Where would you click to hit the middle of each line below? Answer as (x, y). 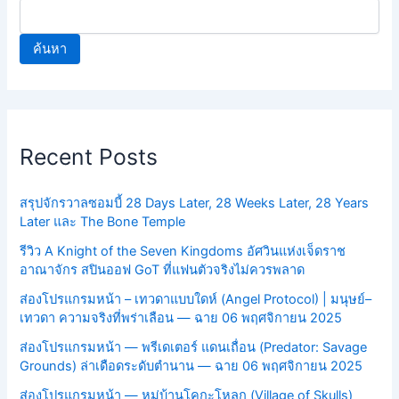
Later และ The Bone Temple (103, 222)
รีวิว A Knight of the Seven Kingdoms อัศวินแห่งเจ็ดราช (183, 252)
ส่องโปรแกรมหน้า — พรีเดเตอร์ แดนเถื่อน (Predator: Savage (194, 348)
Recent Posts (89, 157)
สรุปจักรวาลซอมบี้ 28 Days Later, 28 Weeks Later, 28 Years (195, 204)
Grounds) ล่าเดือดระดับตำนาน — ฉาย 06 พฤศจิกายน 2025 (191, 366)
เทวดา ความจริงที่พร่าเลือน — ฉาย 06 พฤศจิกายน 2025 (181, 318)
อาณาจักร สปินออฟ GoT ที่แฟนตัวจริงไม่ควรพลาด (163, 270)
